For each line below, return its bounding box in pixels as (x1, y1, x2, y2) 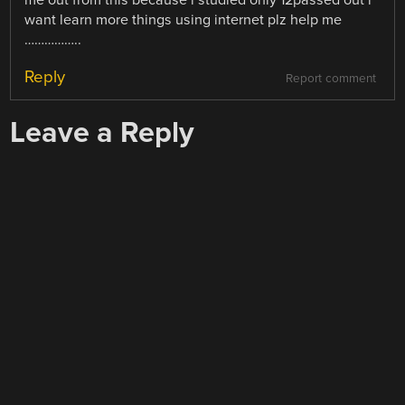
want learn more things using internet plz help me (24, 10, 343, 29)
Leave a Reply (10, 114, 195, 150)
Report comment (285, 71, 376, 86)
